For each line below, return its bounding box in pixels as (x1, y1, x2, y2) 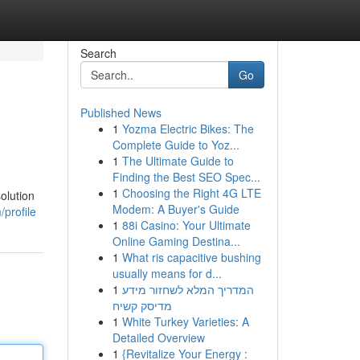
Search (80, 45, 117, 61)
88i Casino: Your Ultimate (121, 217, 251, 233)
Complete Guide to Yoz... (112, 137, 239, 153)
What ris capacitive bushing (121, 249, 261, 265)
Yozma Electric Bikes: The (121, 121, 254, 137)
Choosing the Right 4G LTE (121, 185, 261, 201)
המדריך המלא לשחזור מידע (121, 281, 254, 297)
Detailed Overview (112, 329, 205, 346)
